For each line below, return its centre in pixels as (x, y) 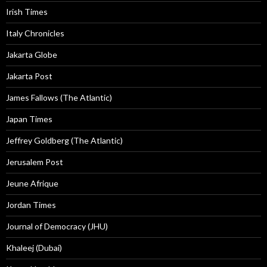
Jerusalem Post (35, 162)
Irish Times (27, 12)
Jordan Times (31, 205)
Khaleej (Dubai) (34, 248)
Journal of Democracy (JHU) (57, 226)
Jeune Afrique (32, 184)
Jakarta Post (29, 76)
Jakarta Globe (32, 55)
